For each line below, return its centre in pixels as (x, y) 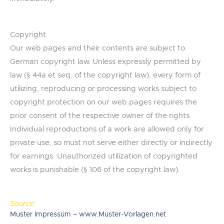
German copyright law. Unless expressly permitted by (105, 62)
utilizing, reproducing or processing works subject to (103, 89)
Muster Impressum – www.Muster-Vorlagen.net (88, 215)
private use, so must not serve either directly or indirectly (111, 143)
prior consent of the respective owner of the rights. (101, 116)
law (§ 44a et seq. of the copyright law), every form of (105, 75)
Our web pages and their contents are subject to (97, 48)
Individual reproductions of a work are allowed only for (107, 129)
